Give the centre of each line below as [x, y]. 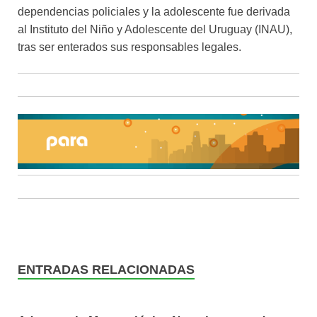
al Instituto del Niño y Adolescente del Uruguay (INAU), [155, 30]
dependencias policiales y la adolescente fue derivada [154, 12]
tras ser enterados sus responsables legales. [129, 47]
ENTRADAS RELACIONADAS [106, 269]
